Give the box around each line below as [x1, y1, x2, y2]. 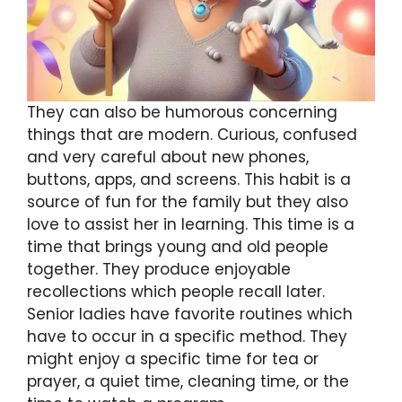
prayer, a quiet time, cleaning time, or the [27, 371, 349, 393]
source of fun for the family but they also [27, 191, 348, 214]
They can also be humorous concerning [27, 101, 337, 124]
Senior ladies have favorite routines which [27, 303, 353, 326]
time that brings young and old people [27, 236, 328, 258]
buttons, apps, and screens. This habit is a [27, 169, 351, 191]
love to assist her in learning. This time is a [27, 214, 354, 236]
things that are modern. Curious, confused [27, 124, 357, 146]
